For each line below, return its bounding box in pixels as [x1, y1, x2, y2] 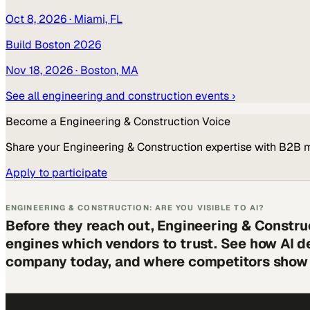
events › [192, 88, 235, 103]
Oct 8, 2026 [6, 11, 66, 26]
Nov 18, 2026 [6, 62, 73, 77]
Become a [6, 113, 60, 129]
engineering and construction [42, 88, 192, 103]
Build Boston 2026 [6, 37, 101, 52]
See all [6, 88, 42, 103]
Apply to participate [6, 165, 107, 180]
